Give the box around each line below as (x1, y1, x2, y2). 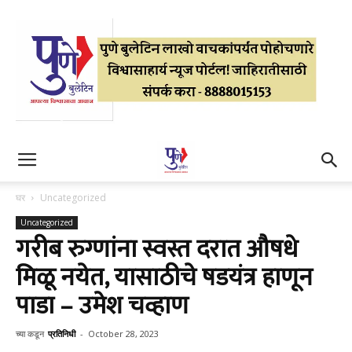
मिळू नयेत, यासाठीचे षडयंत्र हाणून (16, 257, 313, 299)
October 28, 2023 (88, 328, 159, 339)
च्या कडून (16, 328, 44, 339)
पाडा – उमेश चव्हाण (16, 285, 189, 327)
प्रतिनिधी (48, 328, 75, 339)
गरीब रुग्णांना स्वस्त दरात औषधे (16, 229, 298, 270)
